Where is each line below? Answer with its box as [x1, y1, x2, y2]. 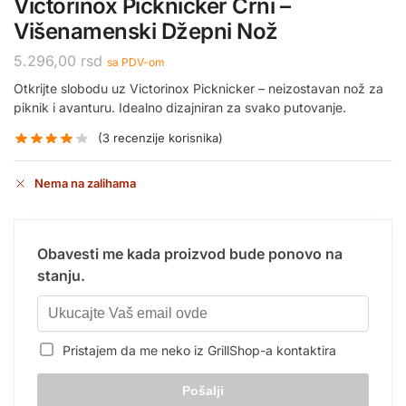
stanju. [37, 266, 85, 285]
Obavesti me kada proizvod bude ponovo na [37, 244, 343, 263]
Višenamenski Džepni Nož [14, 17, 278, 44]
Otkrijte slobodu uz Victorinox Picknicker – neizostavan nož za [14, 80, 383, 96]
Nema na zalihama [34, 175, 136, 190]
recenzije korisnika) [110, 130, 224, 146]
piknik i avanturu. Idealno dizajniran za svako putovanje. [14, 99, 346, 115]
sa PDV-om [107, 54, 165, 69]
